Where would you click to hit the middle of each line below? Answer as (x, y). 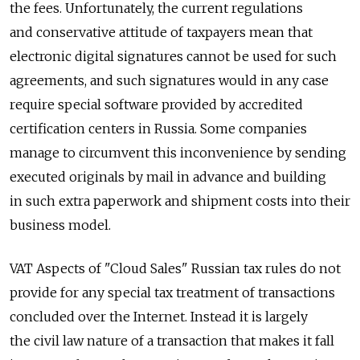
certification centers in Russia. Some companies (158, 128)
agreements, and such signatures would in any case (169, 80)
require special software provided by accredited (156, 104)
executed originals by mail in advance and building (168, 176)
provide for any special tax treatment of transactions (172, 292)
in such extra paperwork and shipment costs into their (180, 200)
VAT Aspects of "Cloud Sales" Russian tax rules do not (175, 268)
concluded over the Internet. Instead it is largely (159, 316)
